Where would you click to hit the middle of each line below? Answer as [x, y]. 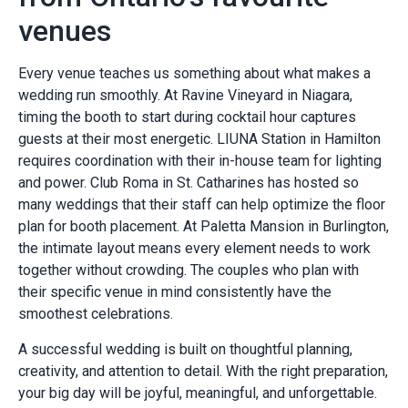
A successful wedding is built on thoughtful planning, [185, 349]
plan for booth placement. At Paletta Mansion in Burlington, [204, 227]
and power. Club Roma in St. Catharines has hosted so [189, 183]
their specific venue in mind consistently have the [175, 292]
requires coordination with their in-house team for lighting [200, 161]
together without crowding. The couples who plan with [189, 270]
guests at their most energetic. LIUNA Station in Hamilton [199, 139]
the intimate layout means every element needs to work [194, 249]
